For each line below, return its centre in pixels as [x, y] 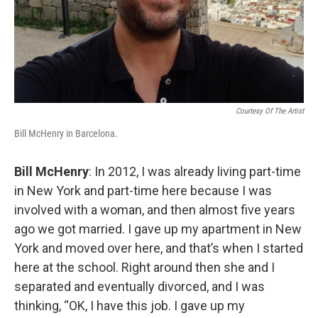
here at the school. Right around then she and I [144, 267]
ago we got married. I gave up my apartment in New [158, 229]
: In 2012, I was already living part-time [195, 171]
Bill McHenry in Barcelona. [66, 133]
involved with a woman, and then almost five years [155, 209]
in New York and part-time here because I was [143, 190]
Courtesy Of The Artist [270, 111]
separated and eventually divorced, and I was [139, 286]
